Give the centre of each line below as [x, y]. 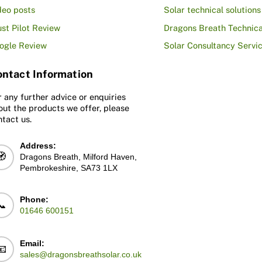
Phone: [35, 199]
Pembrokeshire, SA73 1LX [68, 168]
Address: [38, 146]
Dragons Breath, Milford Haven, [78, 157]
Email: [32, 244]
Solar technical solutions [212, 10]
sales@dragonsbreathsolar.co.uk [81, 255]
